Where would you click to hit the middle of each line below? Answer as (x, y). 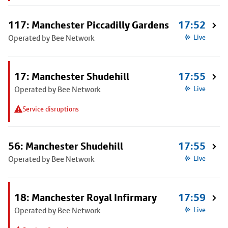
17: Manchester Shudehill (72, 76)
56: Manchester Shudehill (66, 146)
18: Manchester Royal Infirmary (85, 197)
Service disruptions (51, 109)
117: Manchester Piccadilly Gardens (89, 25)
